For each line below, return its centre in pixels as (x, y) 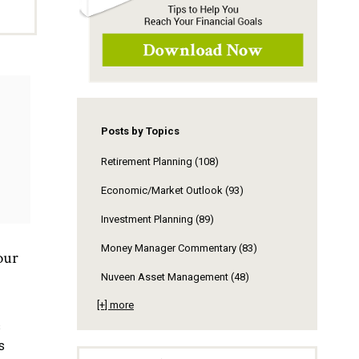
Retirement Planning (148, 161)
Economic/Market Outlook (163, 190)
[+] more (115, 305)
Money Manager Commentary (170, 248)
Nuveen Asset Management (166, 277)
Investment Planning (148, 219)
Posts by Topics (140, 131)
